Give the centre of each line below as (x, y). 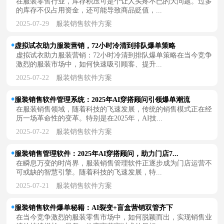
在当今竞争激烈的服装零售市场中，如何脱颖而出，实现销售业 (114, 217)
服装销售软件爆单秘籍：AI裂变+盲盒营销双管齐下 (94, 207)
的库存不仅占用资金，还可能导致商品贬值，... (89, 10)
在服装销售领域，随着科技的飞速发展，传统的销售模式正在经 (114, 109)
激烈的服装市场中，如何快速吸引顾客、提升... (89, 64)
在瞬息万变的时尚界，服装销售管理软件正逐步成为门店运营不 (114, 163)
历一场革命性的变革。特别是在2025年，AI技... (89, 118)
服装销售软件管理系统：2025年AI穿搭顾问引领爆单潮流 (102, 99)
